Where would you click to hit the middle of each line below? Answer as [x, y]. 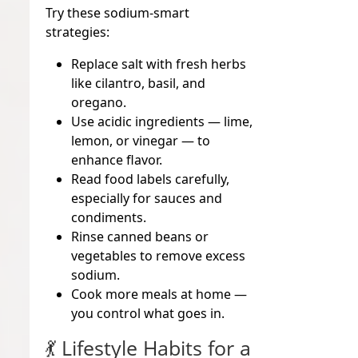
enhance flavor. [117, 159]
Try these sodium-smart [118, 12]
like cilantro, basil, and [139, 83]
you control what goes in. [148, 313]
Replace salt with [124, 64]
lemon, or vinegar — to [141, 140]
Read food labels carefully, [151, 179]
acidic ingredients [151, 121]
